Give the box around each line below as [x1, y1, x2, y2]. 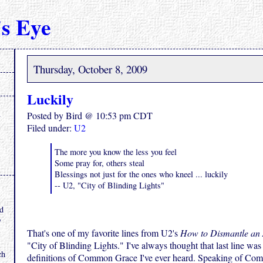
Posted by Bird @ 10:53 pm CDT [27, 109, 153, 122]
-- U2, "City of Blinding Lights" [55, 180, 164, 191]
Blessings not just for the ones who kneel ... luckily [55, 168, 228, 180]
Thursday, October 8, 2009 [33, 62, 147, 76]
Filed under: [27, 122, 74, 134]
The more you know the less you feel [55, 146, 177, 157]
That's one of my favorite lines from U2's [27, 227, 180, 240]
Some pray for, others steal [55, 157, 144, 168]
